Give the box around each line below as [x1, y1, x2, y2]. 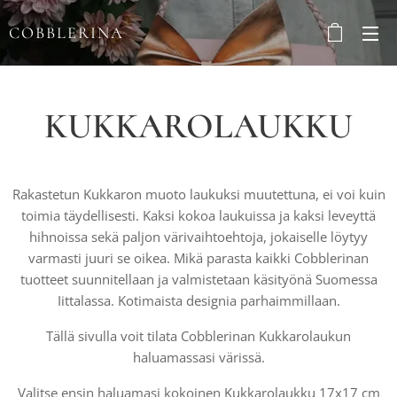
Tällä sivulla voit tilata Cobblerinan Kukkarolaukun [46, 327, 351, 345]
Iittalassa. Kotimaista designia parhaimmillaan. [57, 292, 340, 309]
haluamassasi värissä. [132, 348, 265, 366]
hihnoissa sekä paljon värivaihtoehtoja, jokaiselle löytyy [29, 228, 368, 245]
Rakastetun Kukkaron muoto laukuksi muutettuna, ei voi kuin [12, 185, 385, 203]
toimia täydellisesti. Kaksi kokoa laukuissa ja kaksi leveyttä [21, 206, 376, 224]
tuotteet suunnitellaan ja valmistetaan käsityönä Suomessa [19, 270, 378, 288]
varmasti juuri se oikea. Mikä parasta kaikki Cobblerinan [28, 249, 369, 267]
